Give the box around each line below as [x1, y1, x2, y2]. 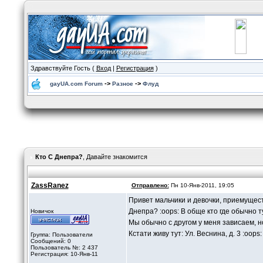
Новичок [30, 208, 53, 214]
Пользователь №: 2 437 [30, 244, 98, 251]
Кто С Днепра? [35, 153, 83, 160]
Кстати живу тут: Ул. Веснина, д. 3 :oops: [128, 230, 262, 238]
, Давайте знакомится [82, 153, 147, 160]
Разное [112, 80, 133, 87]
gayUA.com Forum [49, 80, 103, 87]
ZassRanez [31, 181, 69, 190]
